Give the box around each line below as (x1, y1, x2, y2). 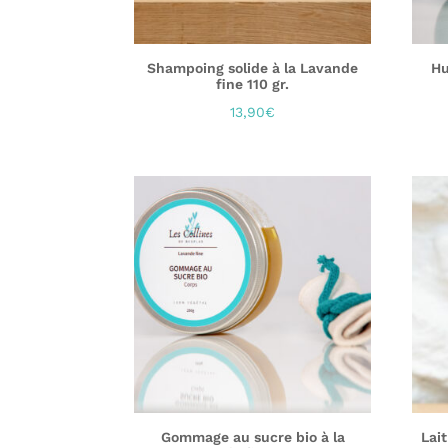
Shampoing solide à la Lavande (147, 60, 359, 77)
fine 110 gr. (216, 76, 290, 93)
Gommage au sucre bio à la (160, 429, 345, 446)
